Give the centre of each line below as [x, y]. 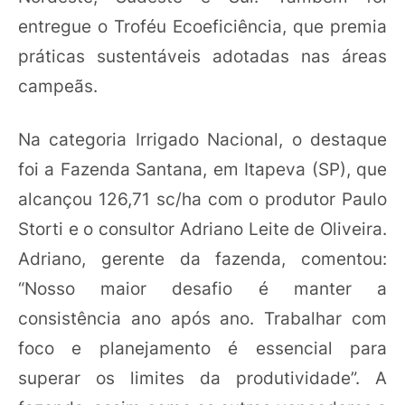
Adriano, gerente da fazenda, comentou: [202, 259]
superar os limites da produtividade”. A [202, 378]
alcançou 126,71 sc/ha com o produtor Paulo [202, 199]
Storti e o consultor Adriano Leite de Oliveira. [202, 229]
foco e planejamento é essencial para [202, 348]
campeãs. [58, 85]
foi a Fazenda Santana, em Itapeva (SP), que [202, 169]
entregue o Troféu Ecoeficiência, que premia [202, 26]
